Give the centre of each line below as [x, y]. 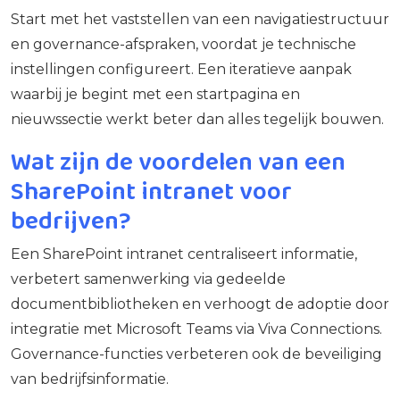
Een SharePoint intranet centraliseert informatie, [184, 254]
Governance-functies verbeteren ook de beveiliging [196, 354]
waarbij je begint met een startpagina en [155, 94]
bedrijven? [71, 220]
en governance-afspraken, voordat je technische [183, 44]
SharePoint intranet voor [151, 190]
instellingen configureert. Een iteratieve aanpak [181, 69]
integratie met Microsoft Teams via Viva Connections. [196, 329]
